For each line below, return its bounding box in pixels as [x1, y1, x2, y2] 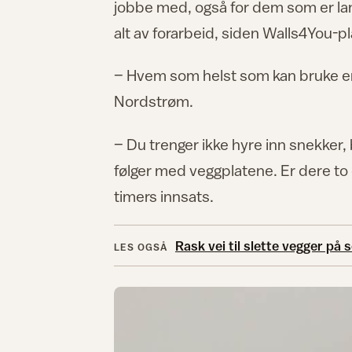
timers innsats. [114, 186, 217, 205]
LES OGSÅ [114, 240, 168, 253]
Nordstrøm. [114, 92, 193, 111]
